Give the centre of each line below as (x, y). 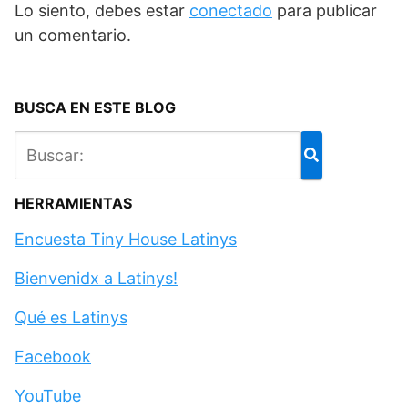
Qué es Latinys (71, 317)
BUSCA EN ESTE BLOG (95, 107)
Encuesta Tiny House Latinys (126, 239)
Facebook (53, 356)
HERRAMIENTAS (73, 203)
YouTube (48, 395)
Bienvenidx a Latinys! (96, 278)
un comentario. (73, 35)
